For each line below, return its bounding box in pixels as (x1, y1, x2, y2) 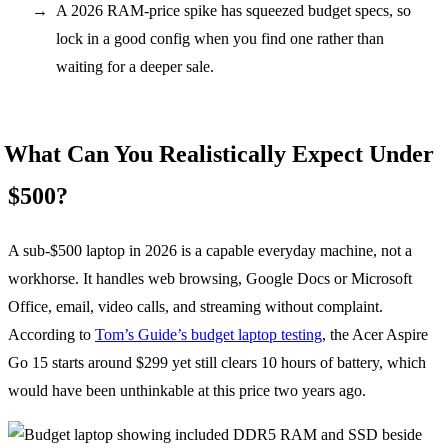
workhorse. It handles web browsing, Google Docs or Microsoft (8, 269, 412, 287)
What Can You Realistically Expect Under (4, 140, 434, 167)
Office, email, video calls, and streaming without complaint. (8, 297, 383, 315)
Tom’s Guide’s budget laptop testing (95, 325, 322, 343)
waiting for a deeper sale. (56, 57, 214, 75)
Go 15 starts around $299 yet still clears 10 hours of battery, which (8, 353, 426, 371)
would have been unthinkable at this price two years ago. (8, 381, 366, 399)
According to (8, 325, 95, 343)
